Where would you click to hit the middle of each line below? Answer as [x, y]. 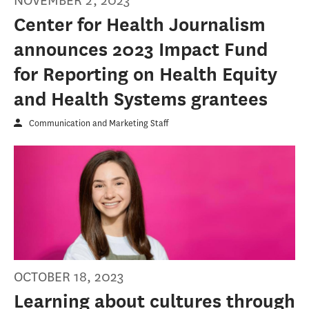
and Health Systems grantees [141, 99]
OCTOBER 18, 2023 [69, 277]
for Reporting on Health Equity [146, 74]
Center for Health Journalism [140, 25]
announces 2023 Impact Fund [141, 50]
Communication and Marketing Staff [99, 123]
